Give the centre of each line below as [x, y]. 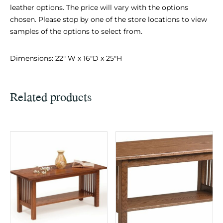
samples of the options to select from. [76, 31]
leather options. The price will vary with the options [99, 7]
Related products [51, 96]
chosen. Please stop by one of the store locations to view [109, 19]
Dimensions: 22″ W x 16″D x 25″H [66, 58]
